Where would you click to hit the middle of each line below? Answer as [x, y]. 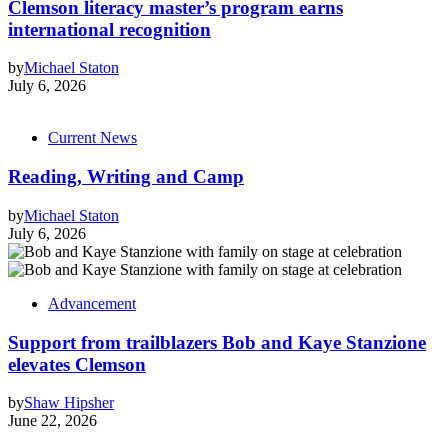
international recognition [109, 29]
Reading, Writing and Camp [126, 177]
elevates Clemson [77, 364]
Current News [92, 138]
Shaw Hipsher [69, 403]
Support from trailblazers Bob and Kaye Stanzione [217, 342]
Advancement [92, 303]
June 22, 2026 [52, 421]
